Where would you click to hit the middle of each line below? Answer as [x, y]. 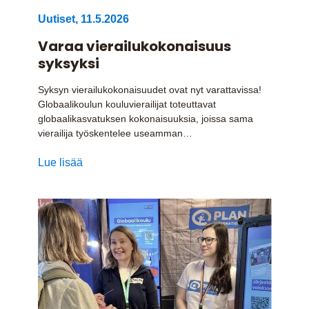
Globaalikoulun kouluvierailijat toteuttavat [127, 104]
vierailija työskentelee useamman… [115, 133]
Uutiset [56, 19]
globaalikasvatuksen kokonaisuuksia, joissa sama [145, 118]
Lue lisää [60, 162]
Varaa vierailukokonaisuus [134, 46]
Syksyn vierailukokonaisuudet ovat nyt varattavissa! [149, 89]
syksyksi [68, 63]
